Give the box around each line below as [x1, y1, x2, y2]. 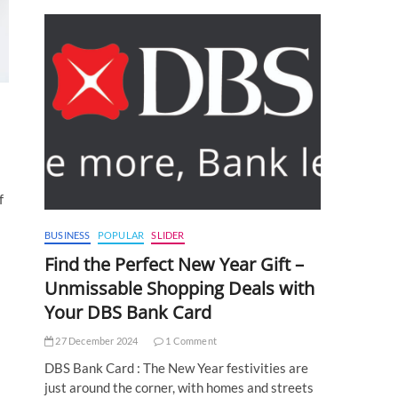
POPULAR [97, 229, 145, 242]
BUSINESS [44, 229, 91, 242]
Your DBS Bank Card [44, 300, 211, 325]
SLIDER [151, 229, 185, 242]
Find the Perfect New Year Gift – [44, 252, 304, 277]
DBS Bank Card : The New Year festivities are [44, 360, 308, 377]
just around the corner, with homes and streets [44, 379, 314, 396]
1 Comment [163, 335, 218, 347]
